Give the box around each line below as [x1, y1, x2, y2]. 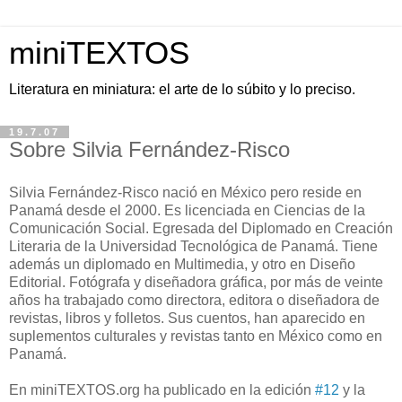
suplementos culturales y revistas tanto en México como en [9, 328, 382, 344]
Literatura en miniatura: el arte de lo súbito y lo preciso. [9, 82, 355, 97]
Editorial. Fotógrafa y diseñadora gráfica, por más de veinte [9, 274, 383, 290]
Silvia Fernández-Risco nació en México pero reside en [9, 184, 362, 200]
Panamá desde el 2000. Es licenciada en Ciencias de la [9, 202, 365, 218]
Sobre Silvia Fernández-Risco [9, 137, 290, 162]
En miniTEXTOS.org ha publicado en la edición [9, 381, 315, 398]
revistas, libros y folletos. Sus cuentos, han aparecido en [9, 310, 365, 326]
